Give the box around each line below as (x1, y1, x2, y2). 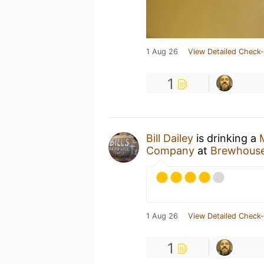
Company (146, 144, 194, 157)
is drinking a (193, 132, 259, 144)
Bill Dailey (146, 132, 193, 144)
